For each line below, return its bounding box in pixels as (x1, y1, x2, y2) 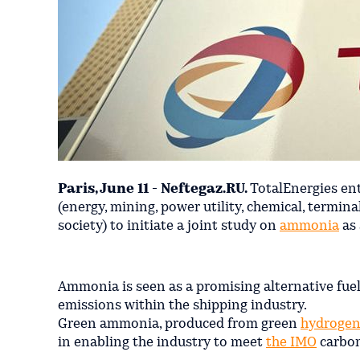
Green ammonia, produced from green (58, 317, 301, 331)
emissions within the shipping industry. (58, 298, 307, 313)
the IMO (266, 335, 317, 350)
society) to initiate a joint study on (58, 219, 280, 233)
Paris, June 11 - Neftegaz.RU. (58, 182, 250, 196)
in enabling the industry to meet (58, 335, 266, 350)
